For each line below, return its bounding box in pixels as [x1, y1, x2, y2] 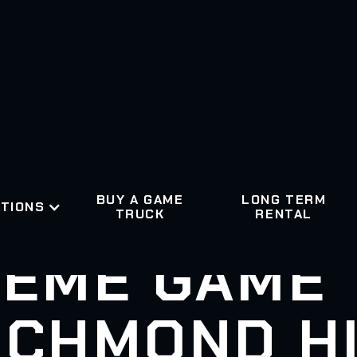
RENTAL [255, 205, 312, 222]
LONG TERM [241, 190, 327, 208]
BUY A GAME [96, 190, 184, 208]
